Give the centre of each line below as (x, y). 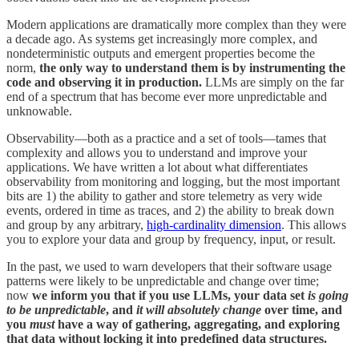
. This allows (314, 224)
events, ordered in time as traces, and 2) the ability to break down (170, 210)
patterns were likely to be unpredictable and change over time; (163, 280)
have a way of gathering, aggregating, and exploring (197, 324)
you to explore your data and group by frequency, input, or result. (171, 239)
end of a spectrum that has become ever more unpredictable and (167, 96)
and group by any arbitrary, (77, 224)
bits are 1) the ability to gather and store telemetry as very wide (164, 196)
